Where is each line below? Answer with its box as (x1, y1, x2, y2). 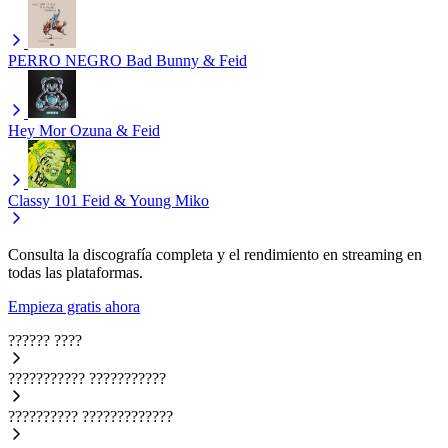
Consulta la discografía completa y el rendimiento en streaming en (8, 246, 422, 264)
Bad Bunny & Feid (126, 52, 247, 70)
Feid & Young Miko (82, 192, 209, 210)
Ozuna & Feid (70, 122, 160, 140)
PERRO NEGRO (8, 52, 122, 70)
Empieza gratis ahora (8, 298, 140, 316)
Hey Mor (8, 122, 66, 140)
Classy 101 (8, 192, 78, 210)
